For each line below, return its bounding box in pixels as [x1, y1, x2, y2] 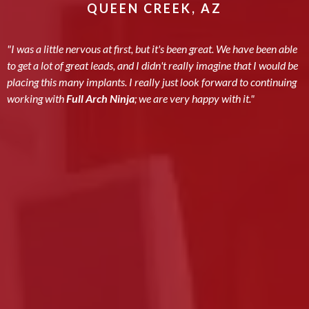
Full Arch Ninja [66, 92, 134, 106]
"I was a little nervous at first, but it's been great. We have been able [7, 42, 297, 56]
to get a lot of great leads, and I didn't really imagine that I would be [7, 59, 298, 72]
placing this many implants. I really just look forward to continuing [7, 75, 297, 89]
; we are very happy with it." [134, 92, 255, 106]
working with [7, 92, 66, 106]
